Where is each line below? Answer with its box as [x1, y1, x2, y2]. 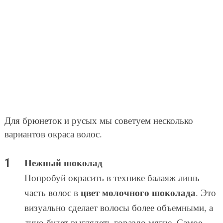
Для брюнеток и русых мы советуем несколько [4, 113, 193, 126]
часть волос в [24, 186, 81, 199]
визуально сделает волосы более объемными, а [24, 201, 213, 214]
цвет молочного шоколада [80, 185, 196, 199]
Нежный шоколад [24, 155, 103, 169]
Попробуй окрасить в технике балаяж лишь [24, 171, 200, 184]
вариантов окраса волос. [4, 127, 102, 140]
